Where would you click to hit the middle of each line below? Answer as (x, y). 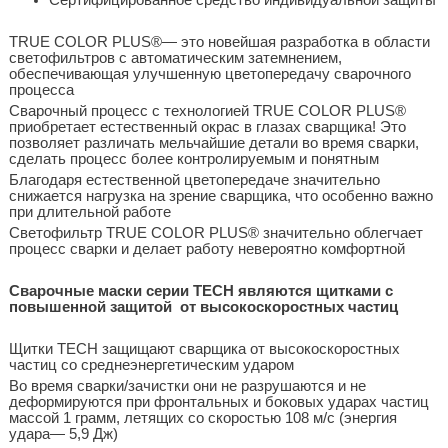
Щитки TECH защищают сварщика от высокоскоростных (204, 348)
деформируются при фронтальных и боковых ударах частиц (218, 401)
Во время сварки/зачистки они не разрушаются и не (187, 385)
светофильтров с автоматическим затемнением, (175, 57)
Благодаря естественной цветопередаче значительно (194, 179)
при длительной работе (89, 211)
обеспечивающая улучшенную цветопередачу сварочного (209, 73)
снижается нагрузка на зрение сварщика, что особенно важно (220, 195)
